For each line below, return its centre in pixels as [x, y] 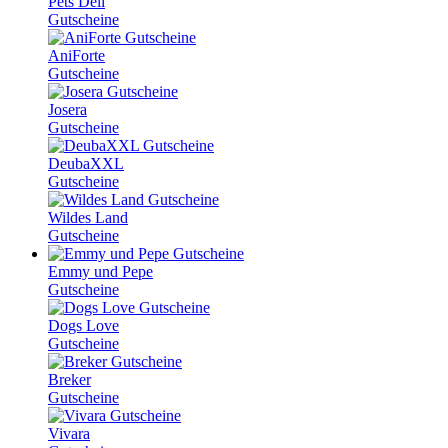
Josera [67, 109]
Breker [69, 379]
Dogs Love [83, 325]
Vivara [69, 433]
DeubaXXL [86, 163]
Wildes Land [88, 217]
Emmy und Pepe [100, 271]
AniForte [76, 55]
